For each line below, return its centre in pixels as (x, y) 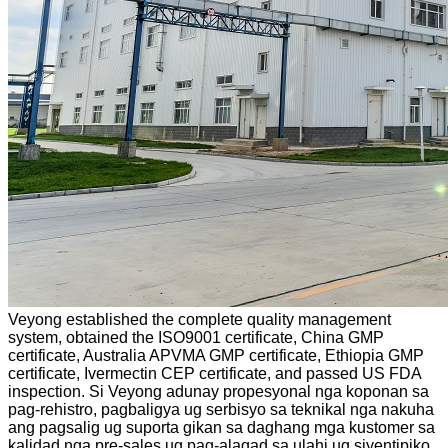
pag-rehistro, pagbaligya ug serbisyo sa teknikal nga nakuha (221, 409)
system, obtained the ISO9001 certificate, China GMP (196, 337)
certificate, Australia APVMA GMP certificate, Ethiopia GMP (216, 355)
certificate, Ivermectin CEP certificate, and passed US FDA (214, 373)
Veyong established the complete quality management (199, 319)
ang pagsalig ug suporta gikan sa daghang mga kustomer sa (221, 427)
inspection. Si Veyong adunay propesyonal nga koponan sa (218, 391)
